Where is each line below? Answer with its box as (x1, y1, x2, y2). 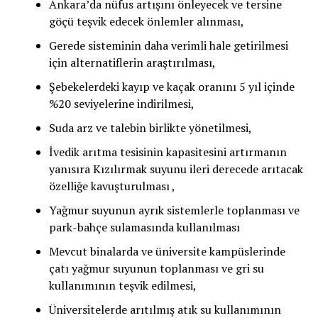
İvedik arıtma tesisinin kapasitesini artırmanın (48, 144, 287, 160)
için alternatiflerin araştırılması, (48, 55, 216, 70)
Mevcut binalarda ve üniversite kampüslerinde (48, 243, 285, 259)
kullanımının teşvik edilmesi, (48, 278, 197, 293)
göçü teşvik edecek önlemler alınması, (48, 13, 244, 29)
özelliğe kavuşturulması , (48, 178, 175, 194)
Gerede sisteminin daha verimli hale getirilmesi (48, 38, 288, 53)
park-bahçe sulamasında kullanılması (48, 219, 240, 235)
